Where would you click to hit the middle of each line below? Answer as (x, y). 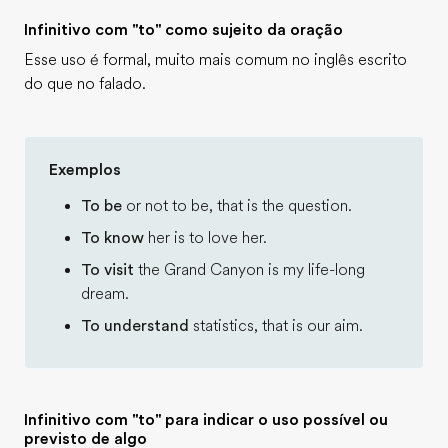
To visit (107, 270)
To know (112, 238)
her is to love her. (205, 238)
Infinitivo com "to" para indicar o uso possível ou (206, 420)
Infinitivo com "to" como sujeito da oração (183, 30)
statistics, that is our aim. (276, 326)
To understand (135, 326)
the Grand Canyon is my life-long (249, 270)
